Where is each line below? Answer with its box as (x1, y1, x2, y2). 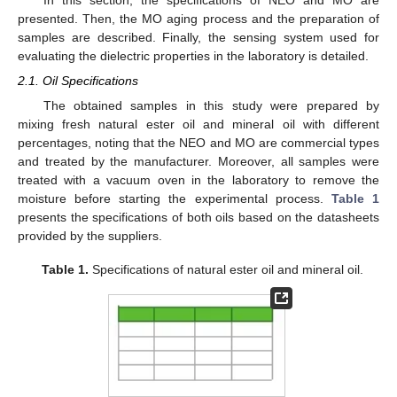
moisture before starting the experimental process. (18, 191, 331, 206)
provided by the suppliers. (18, 229, 162, 244)
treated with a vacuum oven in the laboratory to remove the (18, 173, 379, 188)
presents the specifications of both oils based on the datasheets (18, 210, 379, 225)
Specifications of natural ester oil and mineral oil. (88, 262, 363, 277)
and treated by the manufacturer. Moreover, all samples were (18, 154, 379, 169)
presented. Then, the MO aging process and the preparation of (18, 11, 379, 26)
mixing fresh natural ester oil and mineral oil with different (18, 117, 379, 132)
